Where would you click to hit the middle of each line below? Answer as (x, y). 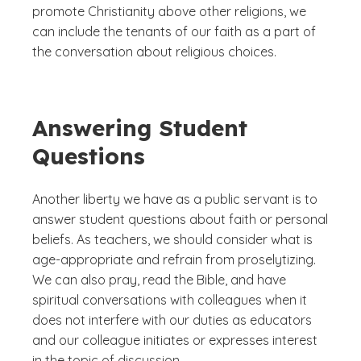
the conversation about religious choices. (154, 52)
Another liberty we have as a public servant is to (175, 199)
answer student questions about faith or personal (180, 219)
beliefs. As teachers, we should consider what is (172, 239)
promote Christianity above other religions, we (169, 11)
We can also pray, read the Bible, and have (159, 280)
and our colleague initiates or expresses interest (175, 340)
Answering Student (140, 128)
